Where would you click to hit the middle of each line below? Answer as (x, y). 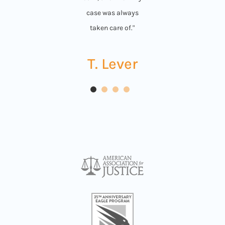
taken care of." (113, 28)
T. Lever (112, 64)
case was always (112, 13)
